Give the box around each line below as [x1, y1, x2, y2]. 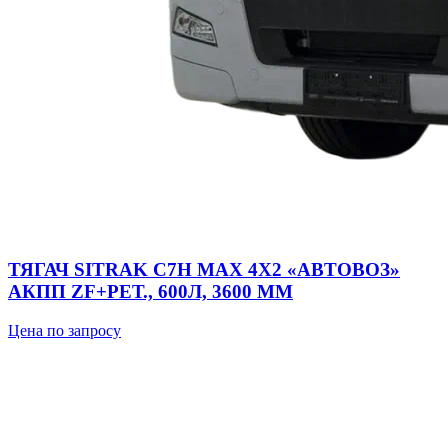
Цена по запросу [8, 321, 121, 339]
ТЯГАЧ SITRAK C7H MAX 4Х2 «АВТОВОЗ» [8, 258, 400, 280]
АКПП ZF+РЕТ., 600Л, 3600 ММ [8, 280, 293, 302]
